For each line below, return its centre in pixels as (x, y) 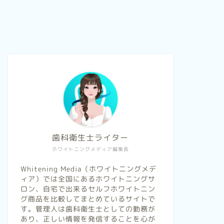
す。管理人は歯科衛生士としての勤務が (88, 209)
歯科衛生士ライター (90, 138)
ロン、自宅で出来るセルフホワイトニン (88, 189)
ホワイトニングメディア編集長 (90, 149)
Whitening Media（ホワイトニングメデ (88, 169)
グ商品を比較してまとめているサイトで (88, 199)
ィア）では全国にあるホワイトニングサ (88, 179)
